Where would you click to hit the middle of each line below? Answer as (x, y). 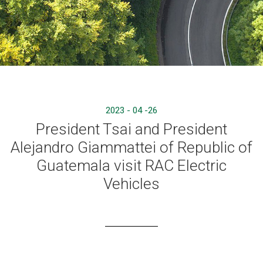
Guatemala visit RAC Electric (131, 166)
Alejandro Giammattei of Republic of (131, 147)
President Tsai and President (131, 129)
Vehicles (131, 184)
